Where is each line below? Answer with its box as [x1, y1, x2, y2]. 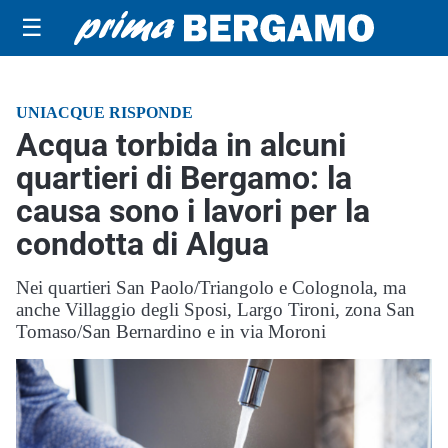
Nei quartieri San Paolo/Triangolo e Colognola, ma [16, 277, 406, 298]
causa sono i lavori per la [16, 192, 370, 230]
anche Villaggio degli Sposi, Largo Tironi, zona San [16, 299, 415, 320]
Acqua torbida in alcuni [16, 126, 346, 164]
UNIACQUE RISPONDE [16, 104, 193, 121]
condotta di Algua [16, 225, 269, 263]
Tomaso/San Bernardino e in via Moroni [16, 321, 326, 342]
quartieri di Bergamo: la [16, 159, 352, 197]
